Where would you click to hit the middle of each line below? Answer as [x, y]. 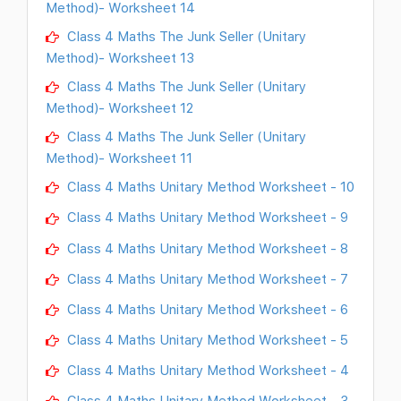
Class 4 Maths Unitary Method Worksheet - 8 [206, 247]
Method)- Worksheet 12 [119, 108]
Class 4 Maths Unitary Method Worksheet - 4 [206, 369]
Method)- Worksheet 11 [119, 158]
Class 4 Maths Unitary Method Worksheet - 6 [206, 308]
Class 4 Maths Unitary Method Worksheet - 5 [206, 339]
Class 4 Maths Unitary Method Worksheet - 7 [206, 278]
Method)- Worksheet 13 [120, 58]
